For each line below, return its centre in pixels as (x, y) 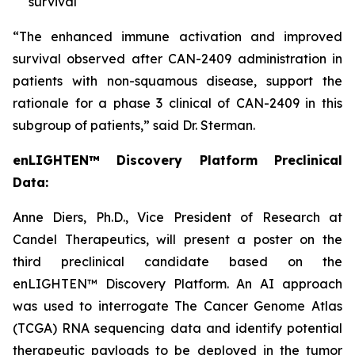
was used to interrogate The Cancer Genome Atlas (177, 306)
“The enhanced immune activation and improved (177, 37)
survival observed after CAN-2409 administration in (177, 59)
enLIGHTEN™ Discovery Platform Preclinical (177, 160)
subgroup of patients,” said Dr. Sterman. (134, 126)
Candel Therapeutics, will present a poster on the (177, 240)
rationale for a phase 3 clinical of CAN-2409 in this (177, 103)
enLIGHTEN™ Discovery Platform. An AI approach (177, 284)
